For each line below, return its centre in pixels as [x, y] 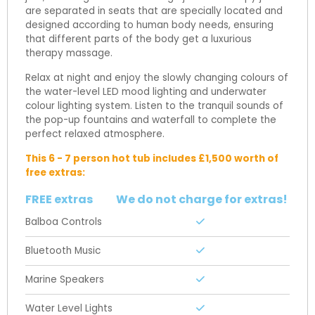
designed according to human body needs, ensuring [149, 25]
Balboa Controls [64, 221]
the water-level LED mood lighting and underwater [146, 91]
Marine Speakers [65, 279]
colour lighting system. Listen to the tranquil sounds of [154, 105]
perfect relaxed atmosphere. [95, 134]
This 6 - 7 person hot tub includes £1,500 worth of [152, 158]
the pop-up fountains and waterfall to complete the [151, 120]
